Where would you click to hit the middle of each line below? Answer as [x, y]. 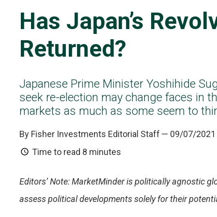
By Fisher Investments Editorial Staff [90, 134]
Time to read [56, 152]
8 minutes [102, 152]
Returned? [73, 49]
